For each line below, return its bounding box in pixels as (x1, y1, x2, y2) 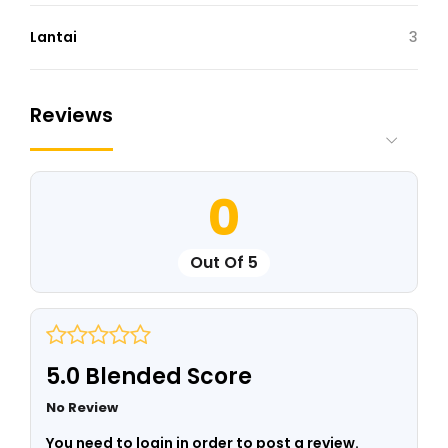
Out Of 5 (190, 250, 258, 274)
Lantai (30, 26, 77, 47)
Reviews (30, 100, 113, 129)
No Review (46, 397, 118, 417)
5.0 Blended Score (46, 360, 252, 392)
